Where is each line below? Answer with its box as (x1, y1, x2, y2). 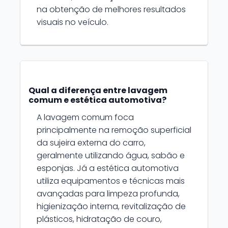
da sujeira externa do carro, (37, 137, 146, 149)
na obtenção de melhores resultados (37, 4, 186, 15)
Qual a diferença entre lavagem (28, 84, 167, 96)
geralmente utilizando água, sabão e (37, 150, 185, 161)
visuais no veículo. (37, 16, 108, 28)
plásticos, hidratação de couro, (37, 213, 162, 225)
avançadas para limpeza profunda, (37, 188, 180, 199)
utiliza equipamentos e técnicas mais (37, 175, 185, 187)
